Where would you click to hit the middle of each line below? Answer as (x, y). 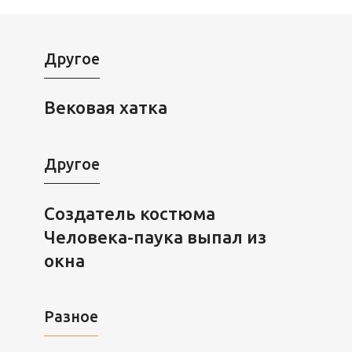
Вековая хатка (105, 108)
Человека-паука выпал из (155, 236)
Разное (71, 317)
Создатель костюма (129, 213)
